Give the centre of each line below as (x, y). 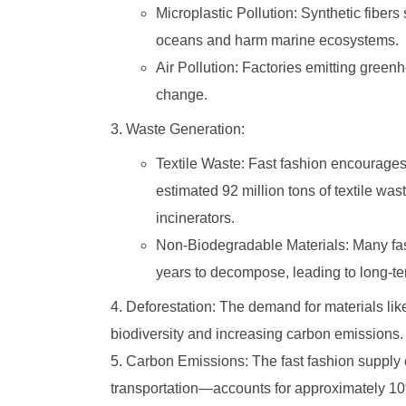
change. (181, 95)
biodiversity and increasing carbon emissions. (257, 334)
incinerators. (195, 218)
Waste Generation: (186, 129)
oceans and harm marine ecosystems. (277, 40)
